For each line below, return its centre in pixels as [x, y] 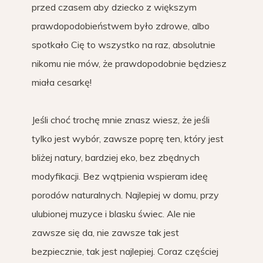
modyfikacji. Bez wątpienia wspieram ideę [120, 176]
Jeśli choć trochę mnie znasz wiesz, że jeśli [121, 120]
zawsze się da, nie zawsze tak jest [105, 233]
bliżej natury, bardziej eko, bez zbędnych [116, 158]
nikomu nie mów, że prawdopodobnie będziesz [129, 64]
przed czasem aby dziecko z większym [114, 7]
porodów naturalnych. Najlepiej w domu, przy [125, 195]
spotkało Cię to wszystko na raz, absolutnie [124, 45]
